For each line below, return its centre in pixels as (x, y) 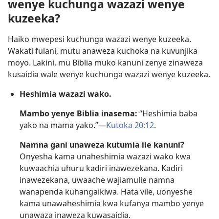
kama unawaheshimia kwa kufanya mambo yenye (112, 203)
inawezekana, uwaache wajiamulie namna (97, 180)
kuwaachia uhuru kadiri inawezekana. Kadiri (101, 168)
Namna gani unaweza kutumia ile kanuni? (102, 144)
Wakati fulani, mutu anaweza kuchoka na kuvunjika (103, 51)
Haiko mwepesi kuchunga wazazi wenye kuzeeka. (99, 39)
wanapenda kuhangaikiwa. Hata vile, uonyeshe (106, 191)
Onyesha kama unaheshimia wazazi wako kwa (105, 156)
